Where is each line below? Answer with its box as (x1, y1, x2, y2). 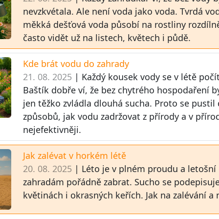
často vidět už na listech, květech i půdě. (23, 32, 191, 44)
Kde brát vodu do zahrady (23, 58, 130, 70)
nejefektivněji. (23, 124, 82, 136)
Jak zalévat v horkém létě (23, 150, 127, 162)
